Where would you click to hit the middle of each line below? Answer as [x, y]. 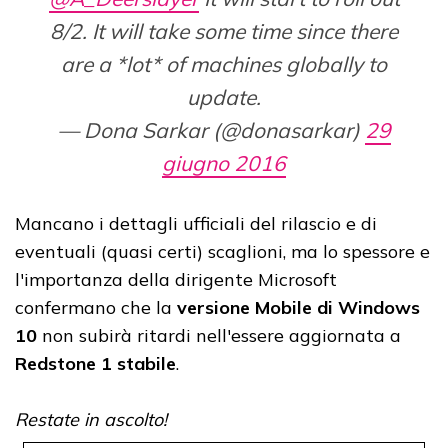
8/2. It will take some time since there [224, 31]
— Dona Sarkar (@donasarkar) [211, 130]
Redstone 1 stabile [95, 364]
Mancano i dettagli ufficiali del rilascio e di [196, 224]
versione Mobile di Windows [298, 308]
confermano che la [96, 308]
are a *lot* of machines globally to [224, 64]
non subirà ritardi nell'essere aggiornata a [219, 336]
